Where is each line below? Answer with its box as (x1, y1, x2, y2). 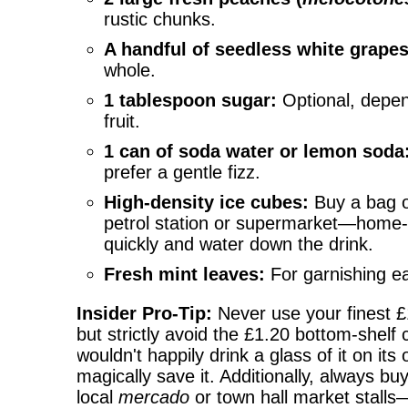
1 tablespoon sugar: (104, 90, 278, 110)
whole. (104, 60, 157, 80)
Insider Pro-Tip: (76, 303, 213, 323)
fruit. (104, 111, 141, 131)
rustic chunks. (104, 9, 217, 29)
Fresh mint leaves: (104, 264, 266, 284)
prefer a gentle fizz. (104, 162, 261, 182)
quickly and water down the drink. (104, 234, 374, 254)
